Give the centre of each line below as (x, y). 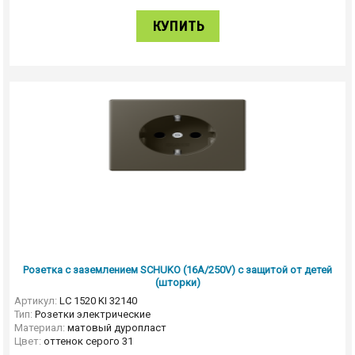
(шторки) (177, 282)
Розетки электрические (92, 314)
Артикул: (35, 301)
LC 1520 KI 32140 (98, 301)
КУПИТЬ (177, 26)
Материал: (39, 328)
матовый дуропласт (116, 328)
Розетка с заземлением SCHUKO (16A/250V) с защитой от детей (177, 270)
